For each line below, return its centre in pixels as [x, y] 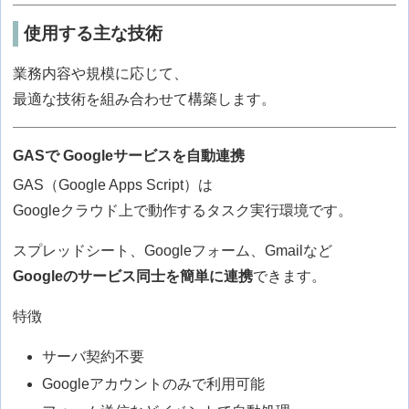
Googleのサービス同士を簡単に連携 [133, 277]
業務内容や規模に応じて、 [101, 74]
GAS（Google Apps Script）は [113, 185]
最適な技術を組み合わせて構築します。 [145, 100]
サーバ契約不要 [94, 357]
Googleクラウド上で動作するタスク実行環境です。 [183, 211]
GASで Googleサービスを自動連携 [129, 156]
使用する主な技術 [93, 34]
